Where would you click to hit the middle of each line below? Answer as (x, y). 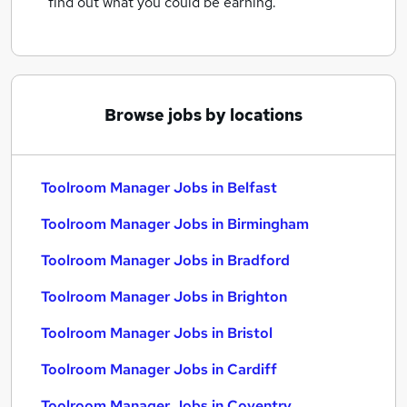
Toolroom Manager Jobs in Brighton (164, 297)
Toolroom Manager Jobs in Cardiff (159, 369)
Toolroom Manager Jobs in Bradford (165, 260)
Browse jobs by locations (203, 115)
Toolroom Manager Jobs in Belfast (159, 188)
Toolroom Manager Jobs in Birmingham (175, 224)
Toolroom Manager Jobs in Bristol (157, 333)
